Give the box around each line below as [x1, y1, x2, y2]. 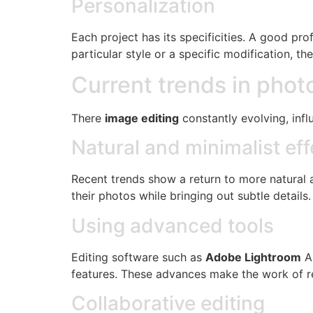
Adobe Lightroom [205, 249, 301, 264]
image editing [105, 110, 179, 125]
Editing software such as [71, 249, 205, 264]
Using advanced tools [71, 213, 274, 238]
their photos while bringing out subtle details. [71, 189, 311, 203]
